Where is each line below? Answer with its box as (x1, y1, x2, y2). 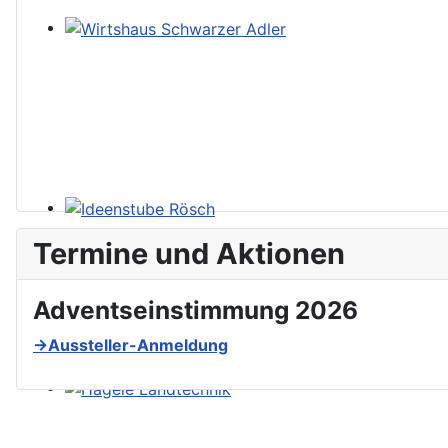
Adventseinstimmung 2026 (33, 295, 358, 326)
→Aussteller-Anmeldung (33, 335, 228, 356)
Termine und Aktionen (33, 236, 345, 272)
